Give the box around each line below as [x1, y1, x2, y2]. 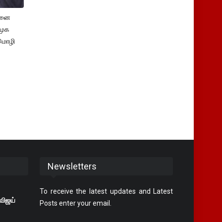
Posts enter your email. [40, 199, 112, 207]
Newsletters [48, 161, 97, 171]
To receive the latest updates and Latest [40, 187, 173, 195]
